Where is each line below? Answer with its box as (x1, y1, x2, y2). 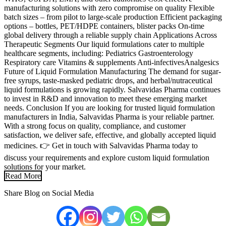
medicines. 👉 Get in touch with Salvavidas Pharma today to (4, 141, 198, 150)
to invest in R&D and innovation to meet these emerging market (4, 94, 207, 103)
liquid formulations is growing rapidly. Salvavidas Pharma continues (4, 85, 220, 94)
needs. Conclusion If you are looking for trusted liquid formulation (4, 103, 215, 112)
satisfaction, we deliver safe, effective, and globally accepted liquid (4, 130, 216, 139)
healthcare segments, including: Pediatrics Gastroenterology (4, 48, 193, 58)
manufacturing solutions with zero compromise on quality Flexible (4, 3, 214, 12)
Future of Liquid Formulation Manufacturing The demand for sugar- (4, 67, 221, 76)
